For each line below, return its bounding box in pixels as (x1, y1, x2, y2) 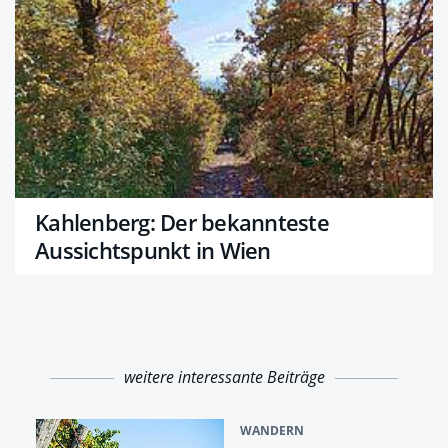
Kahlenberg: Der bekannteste (35, 206, 329, 237)
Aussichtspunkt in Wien (35, 234, 271, 265)
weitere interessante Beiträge (123, 365, 325, 388)
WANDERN (240, 421, 304, 439)
